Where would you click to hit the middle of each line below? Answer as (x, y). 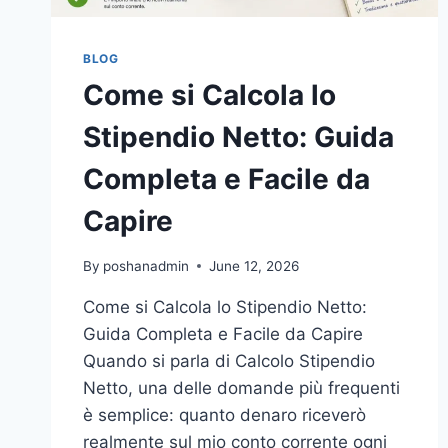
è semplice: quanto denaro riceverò (224, 414)
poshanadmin (146, 265)
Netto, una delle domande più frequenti (241, 387)
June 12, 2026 (254, 265)
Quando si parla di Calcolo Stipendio (229, 360)
